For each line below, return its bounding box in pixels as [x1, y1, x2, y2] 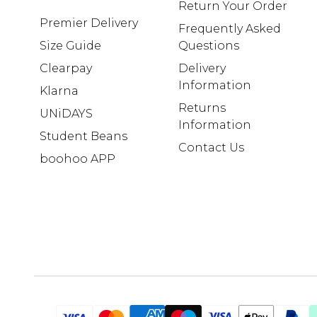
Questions [178, 39, 240, 53]
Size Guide [40, 39, 101, 53]
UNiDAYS [40, 107, 93, 121]
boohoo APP [40, 152, 115, 166]
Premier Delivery [40, 16, 138, 30]
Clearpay [40, 62, 92, 76]
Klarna [40, 84, 79, 98]
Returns [178, 101, 226, 115]
